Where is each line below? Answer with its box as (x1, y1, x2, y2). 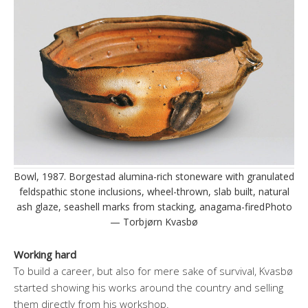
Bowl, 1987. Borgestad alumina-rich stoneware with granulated (14, 169, 294, 183)
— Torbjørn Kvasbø (110, 214, 198, 228)
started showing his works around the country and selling (14, 280, 283, 294)
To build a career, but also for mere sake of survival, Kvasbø (14, 263, 293, 278)
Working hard (14, 247, 76, 261)
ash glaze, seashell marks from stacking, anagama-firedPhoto (16, 199, 292, 213)
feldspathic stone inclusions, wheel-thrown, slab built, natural (19, 184, 289, 198)
